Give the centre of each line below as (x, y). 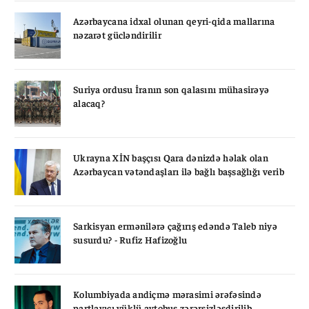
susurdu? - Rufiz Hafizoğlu (130, 239)
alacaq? (89, 102)
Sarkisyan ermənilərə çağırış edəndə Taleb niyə (175, 225)
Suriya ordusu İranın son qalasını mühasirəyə (171, 89)
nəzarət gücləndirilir (117, 34)
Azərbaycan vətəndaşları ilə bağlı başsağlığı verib (179, 171)
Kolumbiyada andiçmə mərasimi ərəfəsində (167, 293)
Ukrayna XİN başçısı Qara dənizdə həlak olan (171, 157)
